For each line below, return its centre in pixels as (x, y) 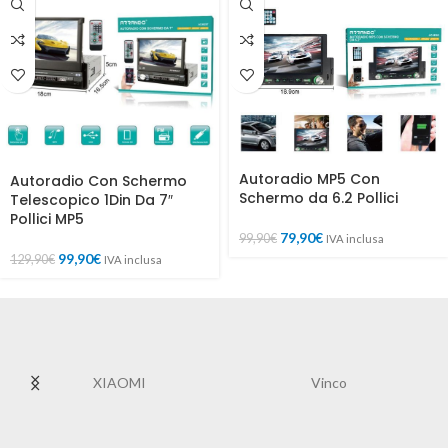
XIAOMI (119, 382)
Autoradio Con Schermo (98, 180)
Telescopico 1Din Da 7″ (91, 199)
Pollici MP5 (47, 218)
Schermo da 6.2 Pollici (318, 197)
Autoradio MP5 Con (309, 178)
